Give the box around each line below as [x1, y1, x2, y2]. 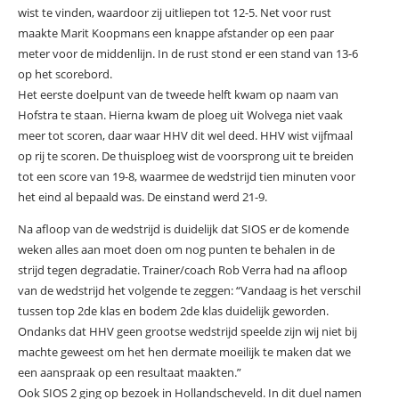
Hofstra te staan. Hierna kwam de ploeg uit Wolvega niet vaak [17, 106, 343, 123]
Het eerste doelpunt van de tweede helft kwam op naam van [17, 85, 338, 102]
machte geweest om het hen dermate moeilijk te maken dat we [17, 343, 351, 360]
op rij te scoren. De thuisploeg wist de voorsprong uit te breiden [17, 147, 354, 164]
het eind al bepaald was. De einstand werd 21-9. [17, 188, 267, 205]
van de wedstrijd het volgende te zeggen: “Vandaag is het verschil [17, 281, 361, 298]
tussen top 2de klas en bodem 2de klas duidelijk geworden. [17, 302, 329, 319]
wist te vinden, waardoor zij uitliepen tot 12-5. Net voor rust [17, 4, 331, 20]
